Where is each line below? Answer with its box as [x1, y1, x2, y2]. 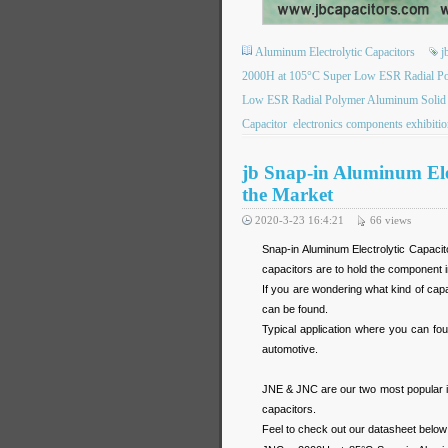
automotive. [262, 343, 318, 355]
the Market [242, 184, 333, 205]
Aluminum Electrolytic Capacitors [255, 45, 415, 59]
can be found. [262, 303, 328, 315]
